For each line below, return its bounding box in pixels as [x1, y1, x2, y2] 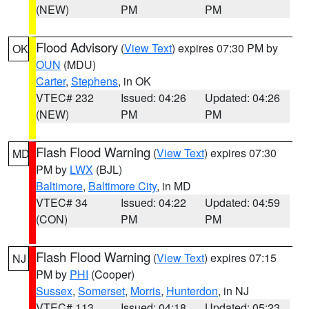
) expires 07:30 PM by [172, 40, 278, 56]
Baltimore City [88, 178, 157, 194]
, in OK [118, 73, 151, 89]
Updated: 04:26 [205, 90, 281, 106]
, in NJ [218, 283, 249, 299]
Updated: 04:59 [205, 195, 281, 210]
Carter [36, 73, 66, 89]
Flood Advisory [36, 38, 118, 56]
